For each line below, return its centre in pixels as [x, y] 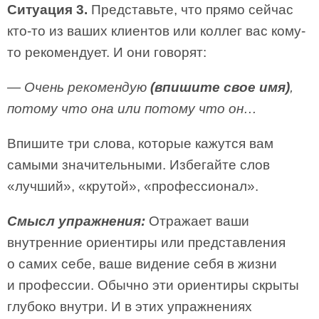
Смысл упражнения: [76, 221]
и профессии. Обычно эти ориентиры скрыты [153, 285]
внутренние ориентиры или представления [146, 242]
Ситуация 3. [47, 10]
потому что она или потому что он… [132, 109]
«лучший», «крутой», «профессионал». [133, 186]
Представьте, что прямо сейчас [190, 10]
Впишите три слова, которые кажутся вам [140, 143]
